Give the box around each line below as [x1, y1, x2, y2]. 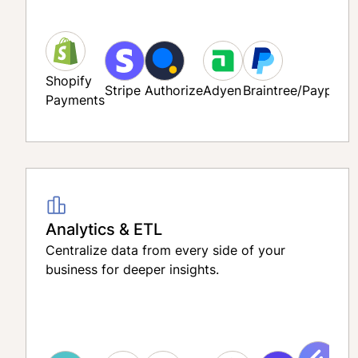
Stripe [105, 82, 141, 99]
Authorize [145, 82, 203, 99]
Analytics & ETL [46, 217, 162, 240]
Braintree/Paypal [243, 82, 343, 99]
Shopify [46, 72, 92, 89]
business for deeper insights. [46, 261, 219, 278]
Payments [46, 91, 105, 109]
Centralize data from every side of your [46, 241, 285, 259]
